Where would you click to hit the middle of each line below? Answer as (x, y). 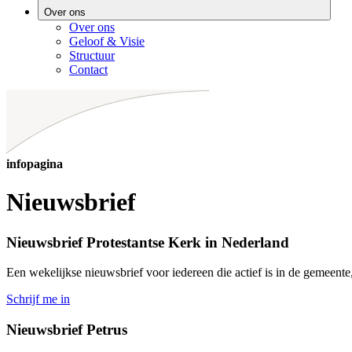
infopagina (35, 163)
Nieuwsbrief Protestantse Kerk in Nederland (148, 242)
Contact (88, 69)
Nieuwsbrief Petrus (67, 330)
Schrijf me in (38, 299)
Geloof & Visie (107, 41)
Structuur (92, 55)
